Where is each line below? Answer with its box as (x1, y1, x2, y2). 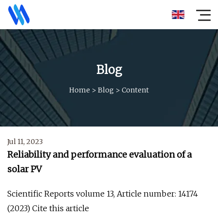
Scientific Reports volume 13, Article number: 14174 (7, 189, 198, 199)
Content (122, 85, 149, 94)
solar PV (7, 163, 42, 175)
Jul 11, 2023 (7, 137, 43, 146)
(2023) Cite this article (7, 203, 89, 213)
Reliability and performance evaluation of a (7, 149, 192, 160)
